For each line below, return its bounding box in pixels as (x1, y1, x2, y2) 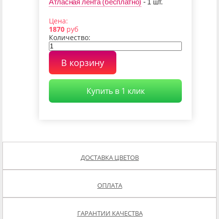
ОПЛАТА (97, 181, 122, 190)
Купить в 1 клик (86, 86, 145, 97)
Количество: (49, 33, 90, 43)
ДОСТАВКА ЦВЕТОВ (81, 153, 139, 162)
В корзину (61, 57, 104, 69)
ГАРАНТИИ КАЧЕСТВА (77, 209, 143, 218)
